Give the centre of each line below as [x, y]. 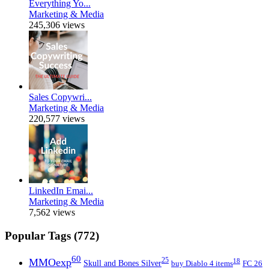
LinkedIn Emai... [61, 191]
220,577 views [57, 119]
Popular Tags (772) [52, 236]
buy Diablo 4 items [202, 263]
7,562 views [52, 213]
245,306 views [57, 25]
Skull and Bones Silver [122, 263]
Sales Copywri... [60, 97]
